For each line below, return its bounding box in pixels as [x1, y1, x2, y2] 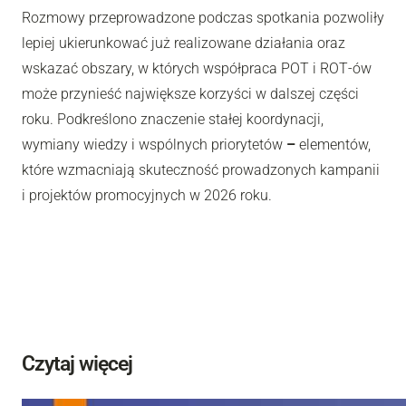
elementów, [295, 135, 371, 153]
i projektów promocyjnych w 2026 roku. [22, 186, 272, 204]
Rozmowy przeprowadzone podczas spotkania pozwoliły [22, 8, 384, 26]
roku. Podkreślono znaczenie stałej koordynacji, [22, 110, 324, 128]
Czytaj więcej [22, 352, 133, 377]
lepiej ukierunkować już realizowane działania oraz [22, 34, 345, 52]
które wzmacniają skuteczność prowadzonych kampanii [22, 160, 380, 179]
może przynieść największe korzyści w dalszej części [22, 84, 359, 102]
